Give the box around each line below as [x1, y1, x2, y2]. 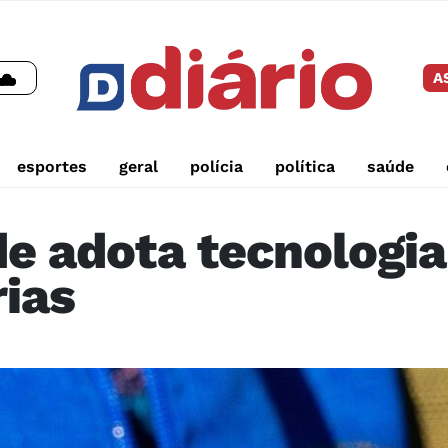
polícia [189, 157, 243, 177]
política [274, 157, 335, 177]
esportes [16, 157, 87, 177]
